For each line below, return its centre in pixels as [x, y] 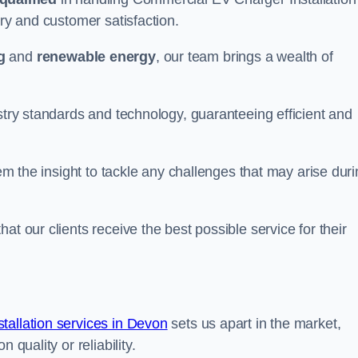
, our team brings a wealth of [244, 57]
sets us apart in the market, [254, 324]
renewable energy [96, 57]
